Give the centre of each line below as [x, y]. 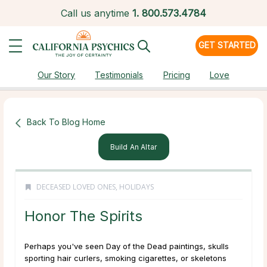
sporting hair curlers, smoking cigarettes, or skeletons [125, 258]
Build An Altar [133, 147]
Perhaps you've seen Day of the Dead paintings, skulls [127, 246]
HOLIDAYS [136, 187]
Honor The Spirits [83, 216]
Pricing [176, 75]
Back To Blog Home [66, 122]
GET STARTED [227, 45]
